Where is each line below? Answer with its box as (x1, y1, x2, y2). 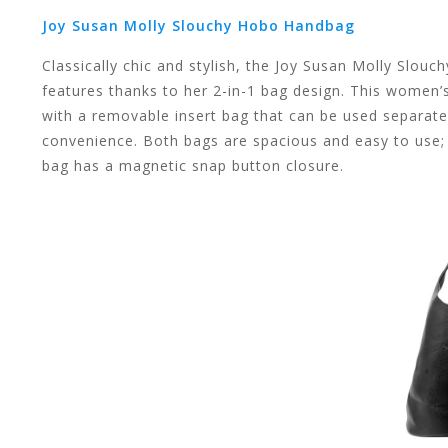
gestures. (191, 193, 258, 212)
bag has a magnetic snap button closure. (42, 156, 349, 176)
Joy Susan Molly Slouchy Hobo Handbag (42, 16, 355, 36)
